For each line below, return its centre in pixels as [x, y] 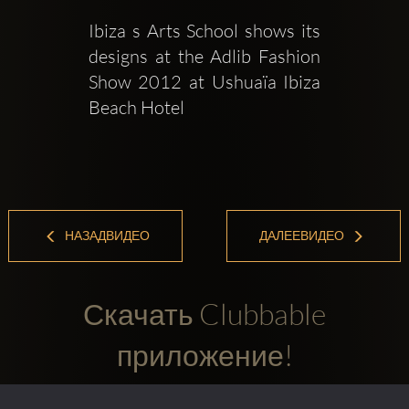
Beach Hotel [136, 108]
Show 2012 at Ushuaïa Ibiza [204, 82]
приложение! [204, 354]
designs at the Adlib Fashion [204, 57]
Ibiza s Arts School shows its [204, 31]
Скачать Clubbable [204, 313]
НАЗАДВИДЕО [106, 236]
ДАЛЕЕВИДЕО [303, 236]
